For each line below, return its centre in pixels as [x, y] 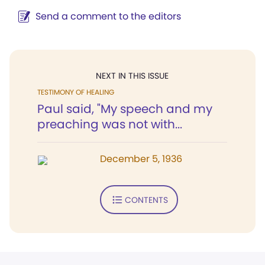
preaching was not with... [110, 124]
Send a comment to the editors [108, 16]
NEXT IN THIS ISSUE [132, 76]
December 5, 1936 [141, 159]
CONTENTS [146, 200]
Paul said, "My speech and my [125, 109]
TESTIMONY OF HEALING [76, 92]
